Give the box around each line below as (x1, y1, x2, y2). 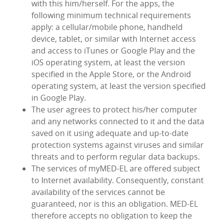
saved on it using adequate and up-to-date (31, 128, 189, 139)
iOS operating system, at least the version (31, 57, 185, 68)
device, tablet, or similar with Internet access (31, 33, 196, 45)
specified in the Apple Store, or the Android (31, 69, 191, 80)
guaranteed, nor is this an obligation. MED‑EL (31, 198, 198, 210)
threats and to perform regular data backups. (31, 151, 200, 163)
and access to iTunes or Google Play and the (31, 45, 195, 56)
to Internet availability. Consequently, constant (31, 175, 204, 186)
